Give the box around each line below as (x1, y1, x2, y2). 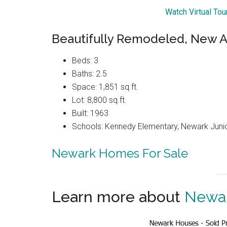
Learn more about (52, 188, 184, 206)
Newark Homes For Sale (52, 145, 188, 161)
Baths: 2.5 (72, 68, 107, 79)
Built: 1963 (72, 108, 108, 118)
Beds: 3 (72, 55, 98, 65)
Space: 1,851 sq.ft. (72, 82, 138, 92)
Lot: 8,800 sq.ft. (72, 95, 127, 105)
